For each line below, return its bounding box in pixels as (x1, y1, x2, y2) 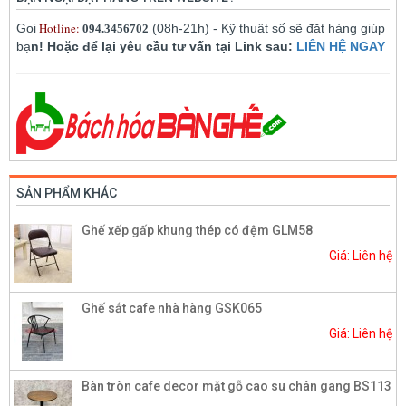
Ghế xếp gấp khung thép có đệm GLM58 (82, 223, 313, 238)
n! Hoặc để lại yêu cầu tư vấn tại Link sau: (31, 39, 296, 54)
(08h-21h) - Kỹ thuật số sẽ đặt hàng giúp (149, 21, 385, 36)
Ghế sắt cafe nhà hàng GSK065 (82, 301, 262, 316)
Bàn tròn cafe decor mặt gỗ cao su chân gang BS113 (82, 379, 391, 394)
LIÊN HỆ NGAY (296, 39, 385, 54)
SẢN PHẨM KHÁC (16, 186, 117, 201)
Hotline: (39, 20, 80, 37)
